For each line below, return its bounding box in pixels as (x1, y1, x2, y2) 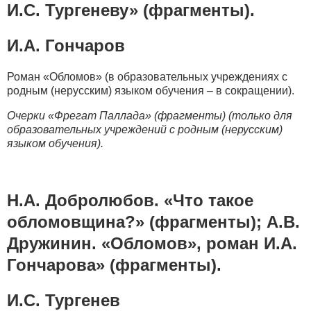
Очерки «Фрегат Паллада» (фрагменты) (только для (7, 109, 292, 121)
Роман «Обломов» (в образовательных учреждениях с (7, 70, 287, 83)
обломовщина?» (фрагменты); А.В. (7, 212, 300, 231)
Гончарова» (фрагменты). (7, 255, 221, 274)
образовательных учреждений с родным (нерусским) (7, 123, 283, 135)
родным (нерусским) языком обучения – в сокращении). (7, 84, 294, 96)
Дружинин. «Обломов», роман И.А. (7, 233, 297, 253)
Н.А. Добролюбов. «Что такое (7, 190, 253, 210)
